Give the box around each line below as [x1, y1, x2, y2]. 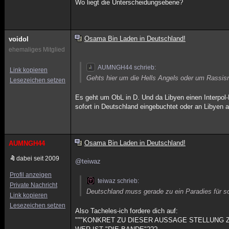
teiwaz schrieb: [98, 177, 140, 185]
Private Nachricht [10, 181, 57, 189]
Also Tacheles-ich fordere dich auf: [75, 207, 178, 215]
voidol [9, 35, 29, 43]
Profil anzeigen [10, 171, 52, 178]
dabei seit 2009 [16, 155, 59, 162]
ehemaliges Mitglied [9, 46, 65, 53]
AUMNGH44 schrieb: [98, 64, 156, 71]
